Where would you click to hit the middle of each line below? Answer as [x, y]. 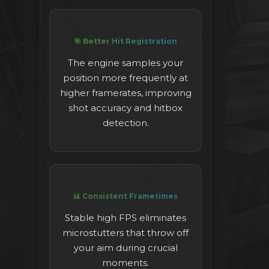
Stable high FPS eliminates [125, 218]
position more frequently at [125, 78]
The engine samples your [125, 63]
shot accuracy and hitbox [125, 108]
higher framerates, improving [125, 93]
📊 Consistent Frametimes [125, 196]
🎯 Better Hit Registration [125, 41]
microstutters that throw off [125, 233]
